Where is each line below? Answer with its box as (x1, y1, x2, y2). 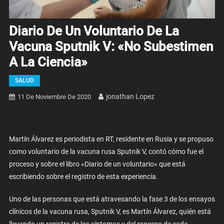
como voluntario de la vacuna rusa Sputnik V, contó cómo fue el (8, 147, 203, 156)
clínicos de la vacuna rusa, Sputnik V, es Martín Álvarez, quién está (8, 207, 211, 216)
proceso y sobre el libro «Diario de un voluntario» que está (8, 160, 185, 168)
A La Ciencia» (8, 54, 87, 70)
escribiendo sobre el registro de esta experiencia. (8, 172, 158, 181)
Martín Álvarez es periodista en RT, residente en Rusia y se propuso (8, 135, 213, 143)
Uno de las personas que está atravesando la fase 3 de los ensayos (8, 195, 215, 203)
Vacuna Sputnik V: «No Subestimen (8, 39, 213, 54)
